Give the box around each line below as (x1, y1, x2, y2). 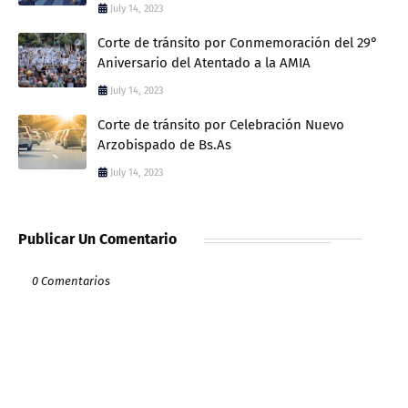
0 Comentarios (32, 273, 110, 288)
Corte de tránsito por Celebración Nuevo (97, 116, 344, 133)
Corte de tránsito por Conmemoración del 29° (97, 34, 378, 51)
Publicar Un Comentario (18, 229, 177, 248)
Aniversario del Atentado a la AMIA (97, 54, 311, 71)
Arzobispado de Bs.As (97, 136, 231, 153)
